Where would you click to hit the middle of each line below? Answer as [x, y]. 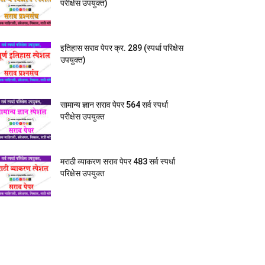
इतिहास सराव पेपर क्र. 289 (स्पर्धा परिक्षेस [122, 48]
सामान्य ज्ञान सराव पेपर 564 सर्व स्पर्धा [114, 105]
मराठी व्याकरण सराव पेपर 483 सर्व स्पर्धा [118, 161]
